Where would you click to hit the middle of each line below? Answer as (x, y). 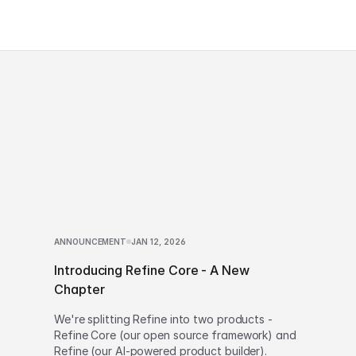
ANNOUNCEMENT (91, 242)
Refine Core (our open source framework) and (175, 335)
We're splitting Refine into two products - (163, 319)
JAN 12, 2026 (159, 242)
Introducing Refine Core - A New (152, 270)
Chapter (79, 289)
